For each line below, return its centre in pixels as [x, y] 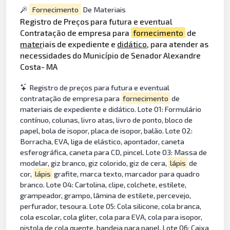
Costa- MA [39, 67]
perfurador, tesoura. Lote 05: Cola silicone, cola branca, [111, 206]
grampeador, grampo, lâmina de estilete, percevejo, [106, 195]
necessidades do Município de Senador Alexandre [111, 55]
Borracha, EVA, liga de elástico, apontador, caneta [102, 141]
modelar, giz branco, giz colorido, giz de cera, [94, 163]
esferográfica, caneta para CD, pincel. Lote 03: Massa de [114, 152]
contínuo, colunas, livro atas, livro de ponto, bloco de [107, 120]
